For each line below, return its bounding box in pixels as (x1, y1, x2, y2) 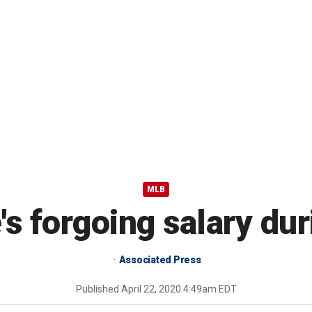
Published (75, 283, 121, 295)
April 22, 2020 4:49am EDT (120, 283, 237, 295)
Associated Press (118, 254, 201, 266)
